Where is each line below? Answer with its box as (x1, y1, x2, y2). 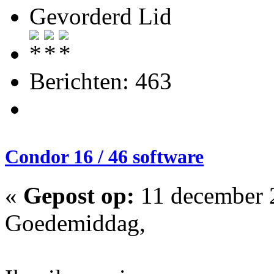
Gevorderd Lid (29, 2, 172, 29)
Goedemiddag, (5, 210, 146, 237)
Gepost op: (23, 182, 135, 209)
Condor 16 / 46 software (5, 146, 204, 168)
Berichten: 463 (29, 67, 172, 94)
